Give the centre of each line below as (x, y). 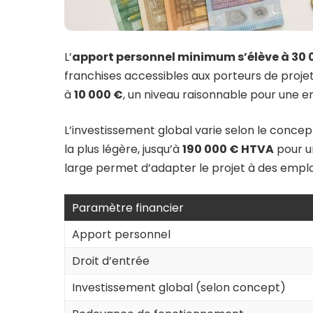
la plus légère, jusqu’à (123, 150)
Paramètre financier (128, 208)
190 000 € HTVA (228, 150)
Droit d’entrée (111, 261)
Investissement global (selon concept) (179, 288)
